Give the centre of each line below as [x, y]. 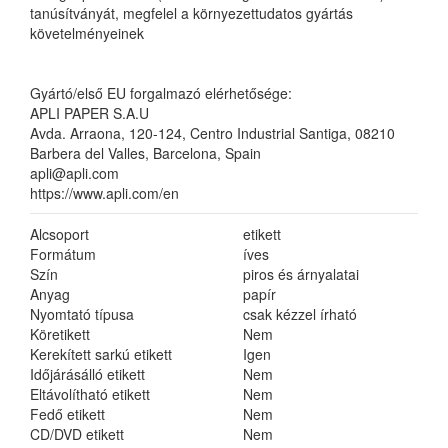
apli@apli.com [74, 173]
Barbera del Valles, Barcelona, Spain [145, 153]
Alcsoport [59, 234]
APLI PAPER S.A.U [89, 113]
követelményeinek [87, 33]
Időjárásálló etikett [87, 374]
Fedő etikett [67, 414]
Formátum [63, 254]
